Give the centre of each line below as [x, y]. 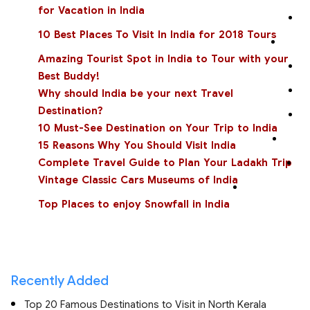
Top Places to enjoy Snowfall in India [134, 204]
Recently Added [60, 281]
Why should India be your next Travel [136, 93]
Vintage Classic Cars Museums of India [138, 180]
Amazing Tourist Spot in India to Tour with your [163, 59]
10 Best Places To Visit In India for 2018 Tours [157, 35]
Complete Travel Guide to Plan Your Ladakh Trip [165, 163]
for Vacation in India [91, 10]
